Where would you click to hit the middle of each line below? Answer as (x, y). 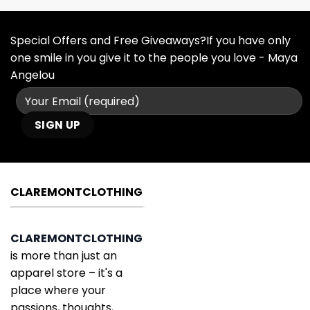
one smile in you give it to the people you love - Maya (154, 58)
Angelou (33, 75)
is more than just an (64, 255)
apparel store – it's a (66, 273)
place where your (58, 290)
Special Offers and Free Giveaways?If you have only (151, 41)
